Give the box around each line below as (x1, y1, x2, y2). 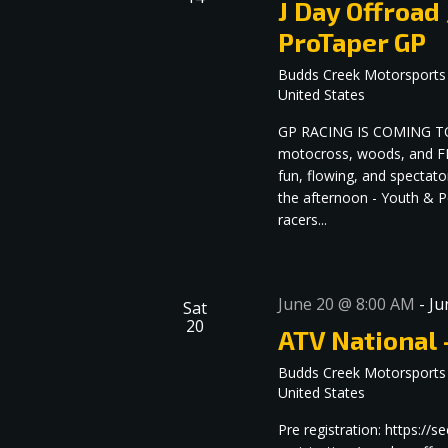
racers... (278, 210, 328, 230)
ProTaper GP (278, 26, 427, 58)
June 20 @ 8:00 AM (278, 293, 416, 316)
